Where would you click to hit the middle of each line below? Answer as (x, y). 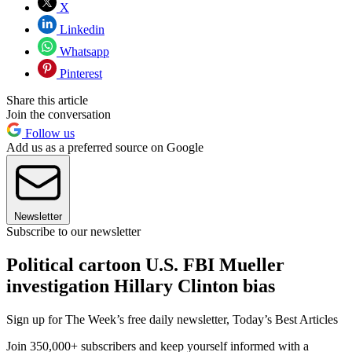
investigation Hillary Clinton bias (141, 286)
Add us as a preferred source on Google (105, 148)
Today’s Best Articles (285, 319)
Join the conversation (59, 115)
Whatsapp (83, 52)
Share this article (47, 101)
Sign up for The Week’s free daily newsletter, (119, 319)
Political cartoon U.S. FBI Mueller (145, 264)
